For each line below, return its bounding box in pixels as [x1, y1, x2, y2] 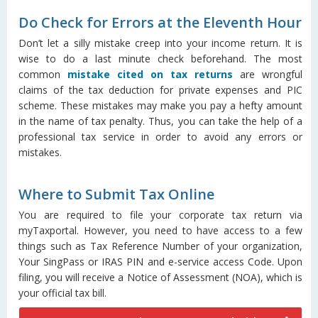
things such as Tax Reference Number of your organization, [18, 239, 302, 253]
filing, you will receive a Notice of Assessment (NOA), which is [18, 270, 302, 284]
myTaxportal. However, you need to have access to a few [18, 224, 302, 237]
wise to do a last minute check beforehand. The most [18, 52, 302, 65]
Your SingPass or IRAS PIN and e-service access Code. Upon [18, 255, 302, 268]
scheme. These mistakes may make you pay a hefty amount [18, 99, 302, 112]
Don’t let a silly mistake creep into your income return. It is [18, 36, 302, 50]
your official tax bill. [18, 286, 106, 300]
